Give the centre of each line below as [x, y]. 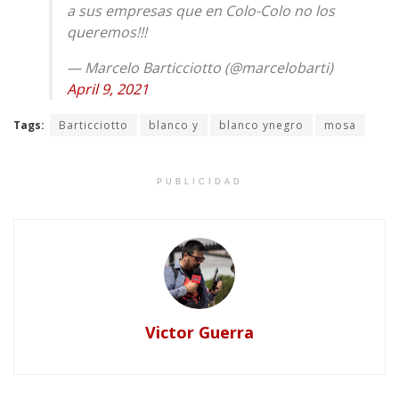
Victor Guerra [199, 332]
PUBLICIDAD [199, 181]
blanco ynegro [261, 125]
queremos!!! [107, 32]
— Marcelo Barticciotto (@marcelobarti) [200, 67]
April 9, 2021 [108, 89]
